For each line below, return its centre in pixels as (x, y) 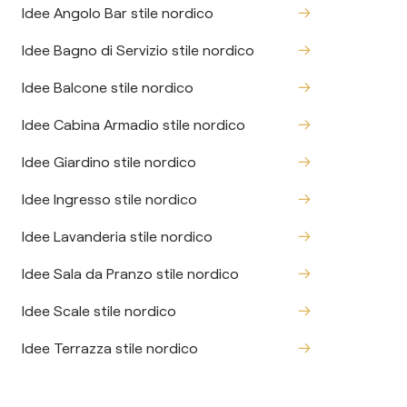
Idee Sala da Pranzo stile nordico (130, 273)
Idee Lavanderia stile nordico (117, 236)
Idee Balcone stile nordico (108, 87)
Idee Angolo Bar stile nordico (118, 13)
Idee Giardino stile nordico (109, 162)
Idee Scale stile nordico (99, 311)
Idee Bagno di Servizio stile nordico (138, 50)
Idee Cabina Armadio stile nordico (134, 124)
